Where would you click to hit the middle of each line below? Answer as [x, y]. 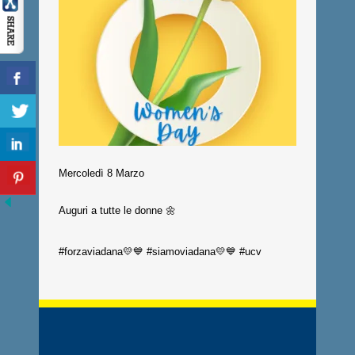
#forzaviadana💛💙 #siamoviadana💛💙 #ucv [160, 252]
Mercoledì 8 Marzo [101, 173]
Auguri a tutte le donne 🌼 [117, 210]
